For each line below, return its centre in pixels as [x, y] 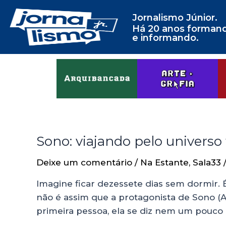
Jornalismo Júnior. [175, 18]
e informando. [165, 38]
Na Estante [164, 163]
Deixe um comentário [84, 163]
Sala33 [207, 163]
